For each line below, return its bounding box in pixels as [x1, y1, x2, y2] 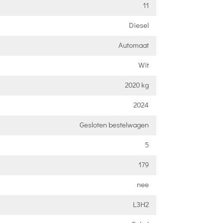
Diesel [128, 19, 149, 30]
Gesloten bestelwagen [79, 119, 149, 129]
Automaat [118, 39, 149, 50]
